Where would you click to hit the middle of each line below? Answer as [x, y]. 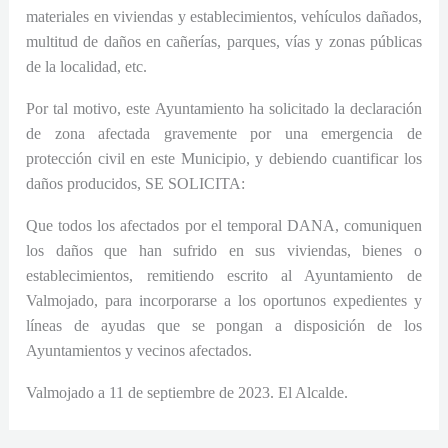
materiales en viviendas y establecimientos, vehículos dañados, [224, 16]
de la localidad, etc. [87, 66]
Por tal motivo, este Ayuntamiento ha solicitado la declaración [224, 108]
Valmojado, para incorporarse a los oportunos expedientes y [224, 300]
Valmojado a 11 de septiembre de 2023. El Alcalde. [187, 392]
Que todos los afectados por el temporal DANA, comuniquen [224, 225]
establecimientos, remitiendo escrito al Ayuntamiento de [224, 275]
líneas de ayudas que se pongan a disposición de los [224, 325]
